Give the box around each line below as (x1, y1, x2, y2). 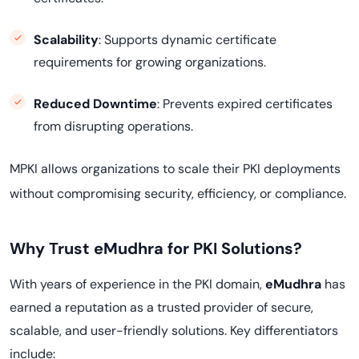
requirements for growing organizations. (34, 54, 266, 71)
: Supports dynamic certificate (99, 31, 276, 48)
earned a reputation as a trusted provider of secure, (10, 299, 313, 316)
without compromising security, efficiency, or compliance (10, 185, 344, 202)
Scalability (34, 31, 99, 48)
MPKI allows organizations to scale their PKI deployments (10, 160, 341, 177)
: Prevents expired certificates (157, 95, 333, 112)
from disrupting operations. (34, 118, 193, 135)
